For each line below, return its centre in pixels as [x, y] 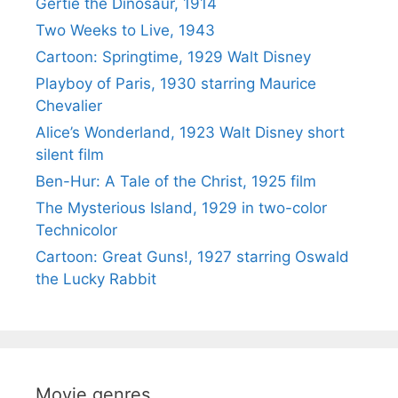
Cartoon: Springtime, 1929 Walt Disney [173, 56]
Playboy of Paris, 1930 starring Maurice [176, 83]
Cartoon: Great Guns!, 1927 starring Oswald [192, 256]
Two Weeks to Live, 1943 [125, 30]
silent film [70, 154]
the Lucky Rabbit [96, 279]
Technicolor [76, 230]
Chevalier [69, 105]
